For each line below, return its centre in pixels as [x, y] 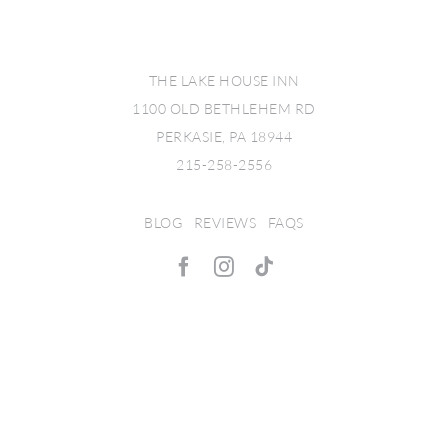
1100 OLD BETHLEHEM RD [224, 109]
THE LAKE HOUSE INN [224, 81]
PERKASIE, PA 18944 [224, 137]
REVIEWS [225, 223]
